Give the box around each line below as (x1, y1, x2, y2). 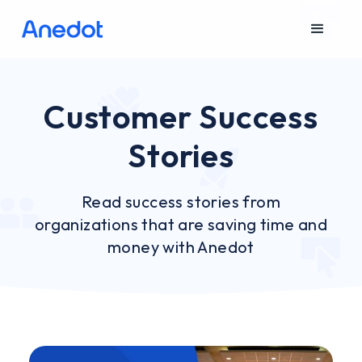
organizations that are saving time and (34, 214, 328, 234)
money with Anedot (107, 237, 255, 257)
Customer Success (44, 96, 318, 137)
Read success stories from (82, 192, 280, 212)
